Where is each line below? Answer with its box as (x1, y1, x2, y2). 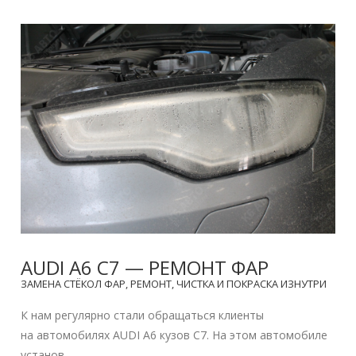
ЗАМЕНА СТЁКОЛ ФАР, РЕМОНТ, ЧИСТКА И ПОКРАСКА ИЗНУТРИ (21, 276, 327, 291)
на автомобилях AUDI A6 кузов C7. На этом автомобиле (21, 327, 328, 342)
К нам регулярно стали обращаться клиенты (21, 307, 265, 323)
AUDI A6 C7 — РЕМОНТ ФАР (21, 253, 269, 281)
